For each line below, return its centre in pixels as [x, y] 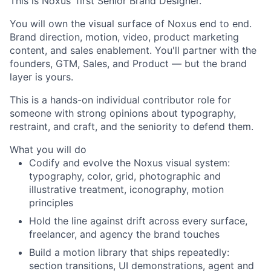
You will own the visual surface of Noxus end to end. [131, 24]
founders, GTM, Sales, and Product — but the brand [128, 64]
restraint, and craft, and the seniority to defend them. [132, 126]
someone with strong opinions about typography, [123, 113]
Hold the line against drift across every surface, [138, 221]
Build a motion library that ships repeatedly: [129, 252]
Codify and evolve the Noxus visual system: [129, 163]
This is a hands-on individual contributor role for [120, 100]
